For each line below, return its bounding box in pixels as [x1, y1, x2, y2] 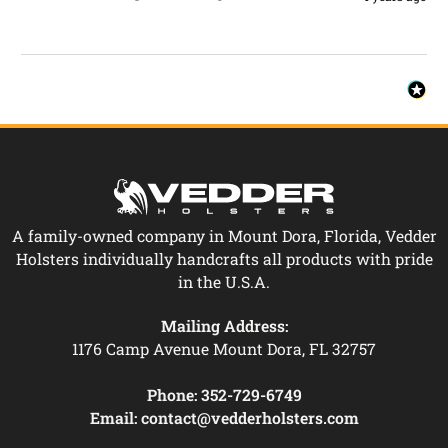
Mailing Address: [160, 314, 288, 336]
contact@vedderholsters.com [140, 406, 359, 428]
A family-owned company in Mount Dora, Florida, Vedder [11, 224, 437, 246]
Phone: [146, 383, 197, 405]
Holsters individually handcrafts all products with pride [15, 247, 433, 269]
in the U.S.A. [178, 270, 270, 292]
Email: [89, 406, 137, 428]
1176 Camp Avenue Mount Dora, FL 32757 [72, 337, 376, 359]
